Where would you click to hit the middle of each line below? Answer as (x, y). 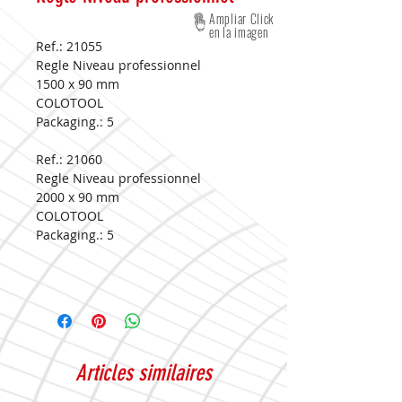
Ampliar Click (242, 18)
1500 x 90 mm (78, 84)
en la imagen (239, 32)
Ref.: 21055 (69, 46)
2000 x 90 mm (78, 197)
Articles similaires (144, 373)
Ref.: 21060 (69, 159)
